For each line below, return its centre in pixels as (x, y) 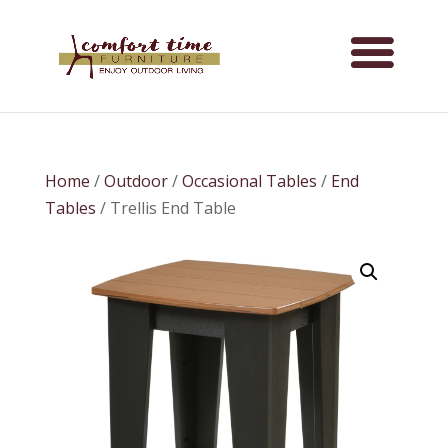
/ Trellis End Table (165, 208)
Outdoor (135, 181)
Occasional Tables (249, 181)
